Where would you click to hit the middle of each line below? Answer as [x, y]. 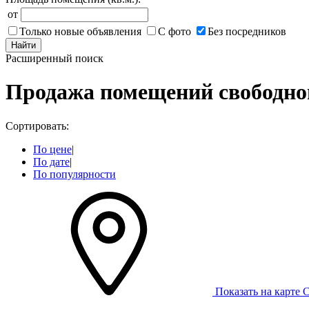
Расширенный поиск [54, 58]
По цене [52, 149]
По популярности [74, 174]
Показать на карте [258, 291]
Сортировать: [37, 126]
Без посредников [247, 31]
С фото [175, 31]
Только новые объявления [80, 31]
